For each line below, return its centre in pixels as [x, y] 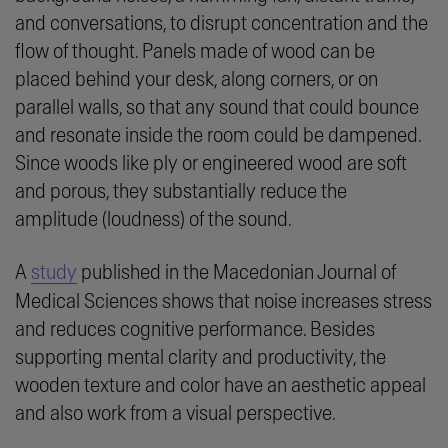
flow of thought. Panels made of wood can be [195, 52]
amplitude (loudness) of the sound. [153, 220]
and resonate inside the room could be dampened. [218, 136]
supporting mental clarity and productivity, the [200, 358]
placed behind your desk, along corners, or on [196, 80]
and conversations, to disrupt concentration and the [221, 24]
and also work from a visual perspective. [175, 414]
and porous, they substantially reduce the [181, 192]
